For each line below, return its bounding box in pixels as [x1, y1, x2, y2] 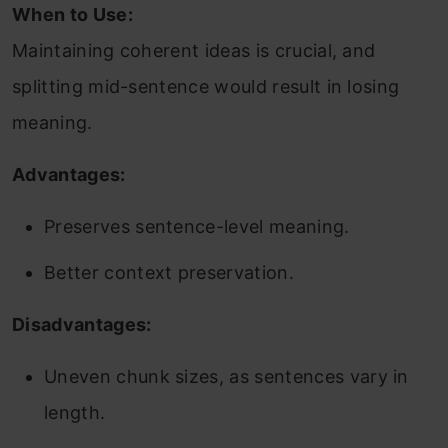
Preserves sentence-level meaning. [44, 216, 350, 238]
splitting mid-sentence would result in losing [12, 76, 400, 98]
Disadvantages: [12, 314, 152, 336]
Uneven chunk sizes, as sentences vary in [44, 366, 409, 388]
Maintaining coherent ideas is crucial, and [12, 40, 376, 62]
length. [44, 402, 106, 424]
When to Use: [12, 4, 133, 26]
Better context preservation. [44, 262, 294, 284]
